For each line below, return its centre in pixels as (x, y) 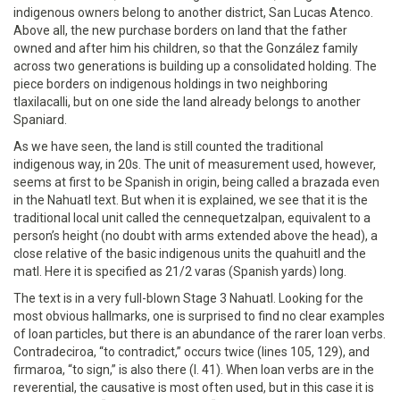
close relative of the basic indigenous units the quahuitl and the (190, 254)
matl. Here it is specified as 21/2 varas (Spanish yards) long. (180, 271)
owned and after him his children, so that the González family (186, 48)
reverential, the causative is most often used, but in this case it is (194, 387)
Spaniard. (40, 120)
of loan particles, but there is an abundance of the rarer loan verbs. (200, 334)
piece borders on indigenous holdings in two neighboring (171, 84)
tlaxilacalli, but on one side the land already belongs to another (187, 102)
